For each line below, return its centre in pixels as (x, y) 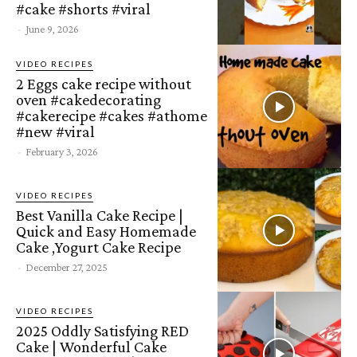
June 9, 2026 (52, 29)
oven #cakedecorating (88, 99)
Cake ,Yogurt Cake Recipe (98, 247)
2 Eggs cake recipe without (104, 83)
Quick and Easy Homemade (106, 231)
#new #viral (55, 131)
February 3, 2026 (62, 151)
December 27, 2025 (67, 267)
